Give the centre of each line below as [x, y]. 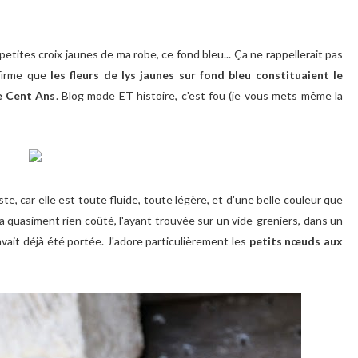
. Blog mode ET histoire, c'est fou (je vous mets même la [199, 95]
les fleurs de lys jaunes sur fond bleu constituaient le [197, 75]
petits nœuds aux [296, 241]
